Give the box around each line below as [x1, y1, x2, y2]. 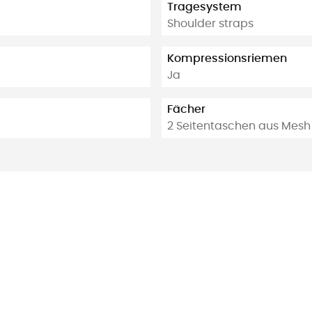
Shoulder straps [167, 18, 253, 30]
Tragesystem [167, 1, 242, 13]
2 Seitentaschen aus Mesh [167, 120, 311, 132]
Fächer [167, 104, 205, 116]
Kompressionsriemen [167, 52, 287, 64]
